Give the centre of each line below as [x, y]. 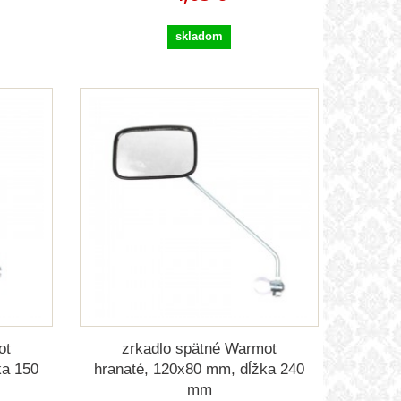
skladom [200, 37]
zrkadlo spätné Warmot [200, 348]
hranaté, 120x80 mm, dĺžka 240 [200, 369]
